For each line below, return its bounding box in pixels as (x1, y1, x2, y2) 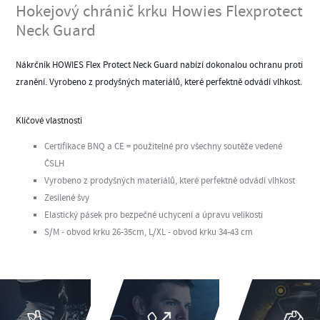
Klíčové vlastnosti (16, 114, 83, 126)
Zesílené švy (44, 191, 90, 204)
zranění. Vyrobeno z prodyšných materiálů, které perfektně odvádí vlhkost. (16, 76, 303, 89)
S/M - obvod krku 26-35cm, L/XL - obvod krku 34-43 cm (44, 226, 254, 238)
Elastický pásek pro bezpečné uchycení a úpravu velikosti (44, 209, 264, 221)
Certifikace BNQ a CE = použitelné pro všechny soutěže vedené (44, 140, 283, 152)
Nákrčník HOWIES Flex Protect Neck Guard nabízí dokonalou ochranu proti (16, 59, 304, 71)
